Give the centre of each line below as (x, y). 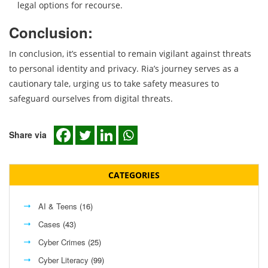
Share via (28, 135)
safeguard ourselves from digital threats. (91, 99)
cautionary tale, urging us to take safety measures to (114, 84)
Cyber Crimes (62, 242)
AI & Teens (58, 206)
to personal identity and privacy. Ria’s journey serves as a (124, 69)
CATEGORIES (134, 175)
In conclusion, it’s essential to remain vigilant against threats (130, 54)
